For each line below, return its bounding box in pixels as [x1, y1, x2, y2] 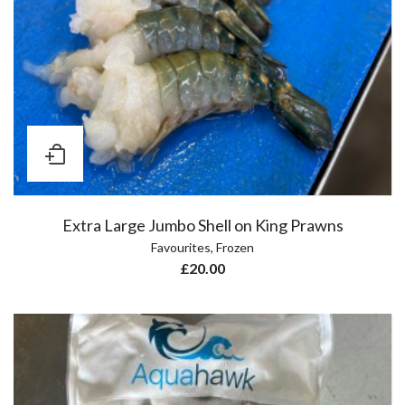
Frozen [216, 240, 254, 256]
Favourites [151, 240, 211, 256]
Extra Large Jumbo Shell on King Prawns [61, 215, 344, 236]
